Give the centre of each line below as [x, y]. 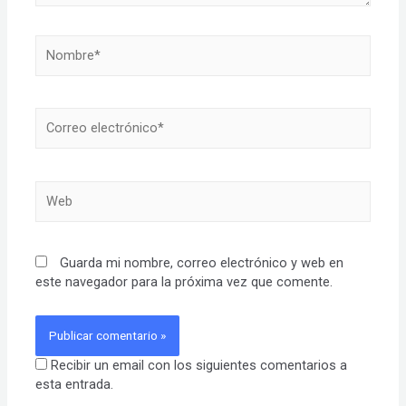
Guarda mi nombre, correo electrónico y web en [202, 263]
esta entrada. [75, 384]
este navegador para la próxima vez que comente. [184, 282]
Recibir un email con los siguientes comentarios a [199, 365]
